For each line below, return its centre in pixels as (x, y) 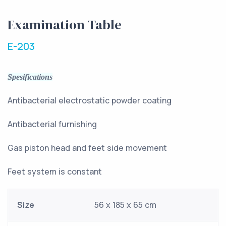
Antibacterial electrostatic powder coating (90, 100)
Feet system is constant (59, 171)
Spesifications (30, 77)
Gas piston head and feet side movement (87, 148)
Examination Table (65, 24)
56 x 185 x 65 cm (125, 205)
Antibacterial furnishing (52, 124)
